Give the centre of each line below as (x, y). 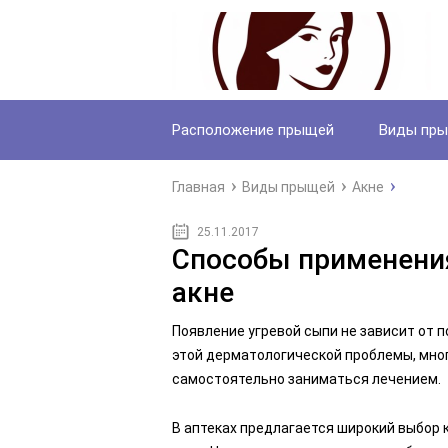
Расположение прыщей (253, 130)
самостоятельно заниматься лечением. (306, 379)
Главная (198, 187)
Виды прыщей (288, 187)
